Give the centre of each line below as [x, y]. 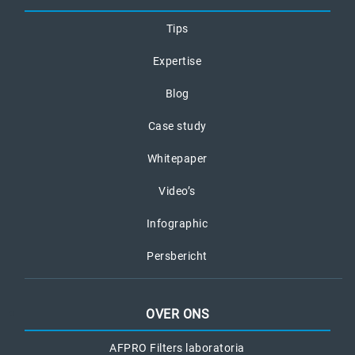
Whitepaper [177, 158]
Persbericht [177, 256]
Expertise [177, 61]
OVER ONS [177, 314]
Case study [177, 126]
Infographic [177, 223]
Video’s [177, 191]
